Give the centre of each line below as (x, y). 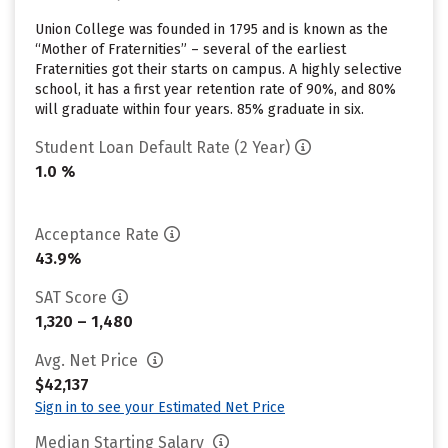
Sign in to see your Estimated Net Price (160, 407)
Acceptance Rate (97, 234)
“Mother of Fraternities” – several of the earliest (190, 49)
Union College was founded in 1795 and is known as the (211, 29)
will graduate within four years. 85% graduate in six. (199, 109)
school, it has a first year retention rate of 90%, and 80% (215, 89)
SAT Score (71, 297)
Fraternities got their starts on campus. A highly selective (218, 69)
